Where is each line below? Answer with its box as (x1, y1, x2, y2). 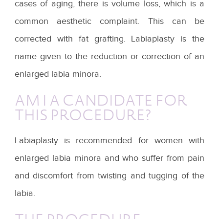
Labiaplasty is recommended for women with (15, 135, 204, 146)
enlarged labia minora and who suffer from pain (15, 153, 204, 163)
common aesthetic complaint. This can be (15, 16, 204, 26)
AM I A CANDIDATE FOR (15, 89, 187, 110)
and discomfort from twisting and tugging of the (15, 170, 204, 181)
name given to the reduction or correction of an (15, 51, 204, 62)
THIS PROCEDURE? (15, 104, 151, 125)
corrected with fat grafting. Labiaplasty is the (15, 33, 204, 44)
